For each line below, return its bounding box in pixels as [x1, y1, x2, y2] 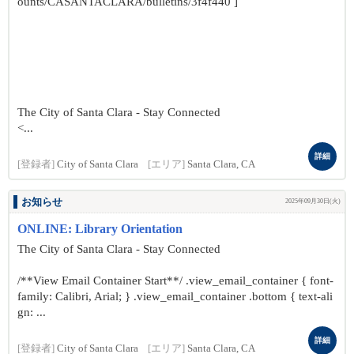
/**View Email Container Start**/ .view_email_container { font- [17, 274, 333, 287]
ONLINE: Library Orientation [17, 222, 183, 235]
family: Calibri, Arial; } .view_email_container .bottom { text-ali [17, 290, 333, 303]
